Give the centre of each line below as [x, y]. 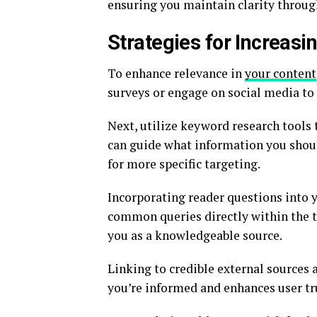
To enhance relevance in [176, 74]
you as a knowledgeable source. [195, 236]
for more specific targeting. [184, 164]
